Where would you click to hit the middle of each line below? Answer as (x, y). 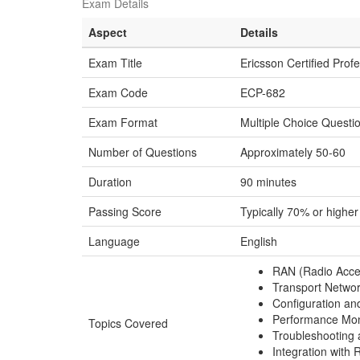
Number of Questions (143, 152)
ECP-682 (263, 92)
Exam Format (123, 122)
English (259, 241)
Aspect (108, 32)
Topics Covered (128, 323)
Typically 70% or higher (299, 211)
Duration (110, 182)
